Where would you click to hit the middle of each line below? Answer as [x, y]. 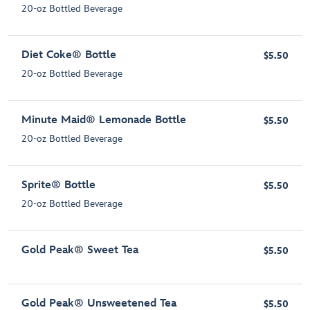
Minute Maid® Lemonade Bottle [104, 120]
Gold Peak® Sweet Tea [80, 250]
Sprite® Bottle [59, 185]
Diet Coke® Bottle [69, 55]
